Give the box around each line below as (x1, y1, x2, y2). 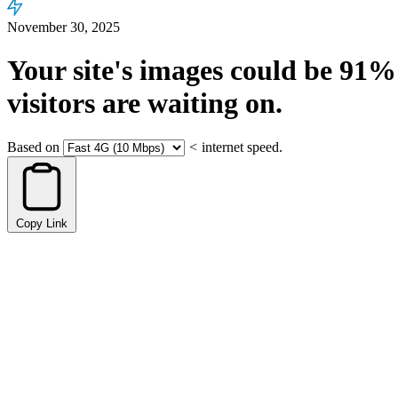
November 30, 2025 (7, 20, 120, 35)
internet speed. (202, 139, 283, 155)
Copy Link (16, 216, 68, 230)
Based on (7, 139, 60, 155)
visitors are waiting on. (7, 87, 283, 120)
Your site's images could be (7, 54, 339, 87)
